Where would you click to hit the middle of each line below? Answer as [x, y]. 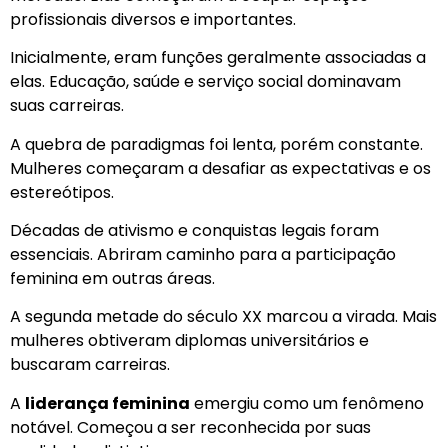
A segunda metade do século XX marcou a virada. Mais [223, 317]
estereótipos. [62, 192]
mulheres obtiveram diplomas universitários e [189, 341]
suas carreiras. [67, 106]
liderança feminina [107, 403]
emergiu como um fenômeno [307, 403]
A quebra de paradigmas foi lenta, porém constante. [216, 144]
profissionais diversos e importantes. [153, 19]
